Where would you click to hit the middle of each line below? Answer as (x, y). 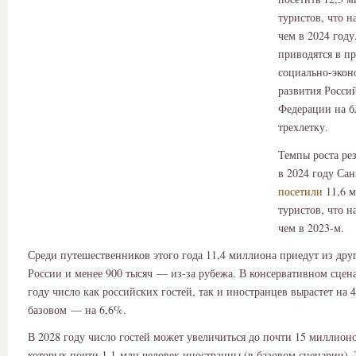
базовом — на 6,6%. (77, 309)
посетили (302, 191)
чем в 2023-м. (311, 227)
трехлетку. (303, 127)
